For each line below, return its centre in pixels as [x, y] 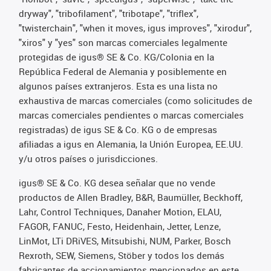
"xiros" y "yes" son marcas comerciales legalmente [123, 42]
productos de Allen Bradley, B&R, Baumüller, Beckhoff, [131, 197]
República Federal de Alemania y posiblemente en [123, 71]
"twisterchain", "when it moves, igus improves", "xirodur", [135, 28]
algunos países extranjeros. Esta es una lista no [118, 86]
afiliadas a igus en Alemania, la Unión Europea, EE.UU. [131, 144]
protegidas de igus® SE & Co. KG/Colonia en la [116, 57]
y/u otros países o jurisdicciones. [88, 158]
